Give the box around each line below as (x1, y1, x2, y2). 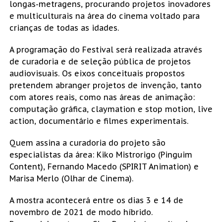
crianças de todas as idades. (9, 22, 119, 33)
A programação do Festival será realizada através (9, 44, 202, 55)
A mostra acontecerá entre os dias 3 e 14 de (9, 195, 183, 205)
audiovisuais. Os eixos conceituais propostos (9, 68, 185, 78)
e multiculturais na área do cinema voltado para (9, 10, 200, 21)
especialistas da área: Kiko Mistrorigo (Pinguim (9, 149, 192, 160)
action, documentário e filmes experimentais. (9, 115, 188, 126)
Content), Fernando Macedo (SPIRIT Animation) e (9, 161, 199, 171)
